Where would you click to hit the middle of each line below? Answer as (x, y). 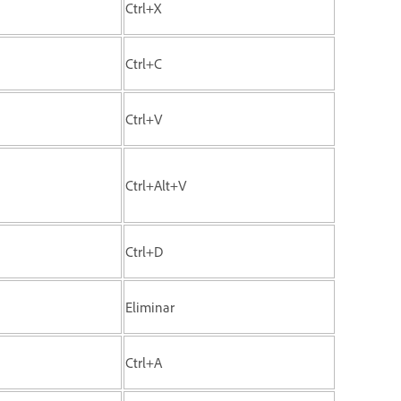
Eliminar (150, 307)
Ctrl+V (144, 119)
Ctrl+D (144, 251)
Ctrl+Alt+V (156, 185)
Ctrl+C (144, 63)
